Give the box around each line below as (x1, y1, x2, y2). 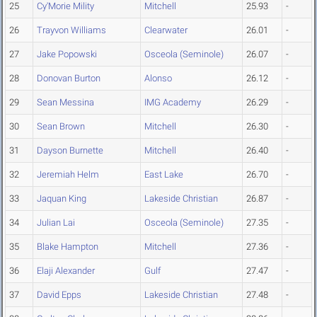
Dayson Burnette (37, 145, 103, 156)
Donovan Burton (37, 73, 100, 84)
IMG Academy (144, 97, 201, 108)
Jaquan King (37, 193, 86, 204)
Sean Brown (37, 121, 85, 132)
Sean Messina (37, 97, 94, 108)
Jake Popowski (37, 49, 97, 60)
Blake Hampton (37, 241, 98, 253)
